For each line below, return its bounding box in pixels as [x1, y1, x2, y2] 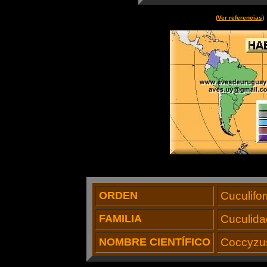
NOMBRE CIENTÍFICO [98, 236, 210, 248]
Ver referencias [217, 14, 262, 21]
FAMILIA [98, 213, 142, 225]
